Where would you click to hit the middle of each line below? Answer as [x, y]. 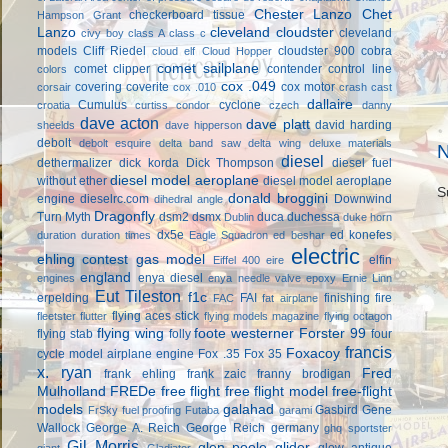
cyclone [239, 104]
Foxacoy [312, 353]
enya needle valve [255, 277]
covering [99, 86]
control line [360, 68]
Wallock [58, 427]
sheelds [56, 124]
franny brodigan [304, 373]
